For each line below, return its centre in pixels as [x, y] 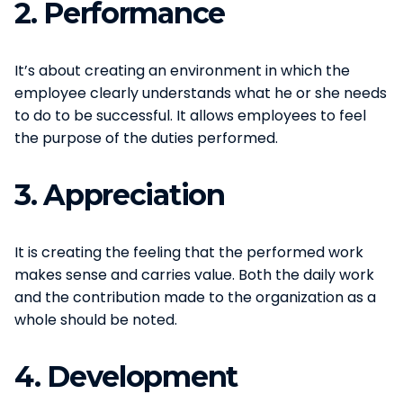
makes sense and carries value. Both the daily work [194, 274]
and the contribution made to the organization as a [195, 297]
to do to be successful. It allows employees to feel [190, 115]
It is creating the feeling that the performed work [189, 252]
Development [143, 376]
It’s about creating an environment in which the [182, 70]
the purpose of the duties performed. [146, 138]
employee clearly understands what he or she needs [201, 93]
